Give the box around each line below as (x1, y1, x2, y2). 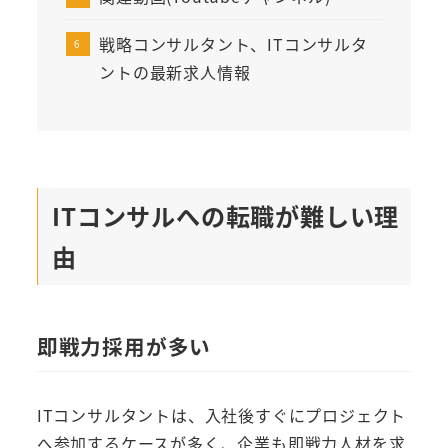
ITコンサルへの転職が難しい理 (52, 198, 400, 234)
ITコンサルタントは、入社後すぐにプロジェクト (36, 402, 407, 427)
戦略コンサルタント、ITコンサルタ (99, 31, 368, 56)
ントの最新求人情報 (99, 59, 251, 84)
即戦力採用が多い (36, 330, 212, 361)
